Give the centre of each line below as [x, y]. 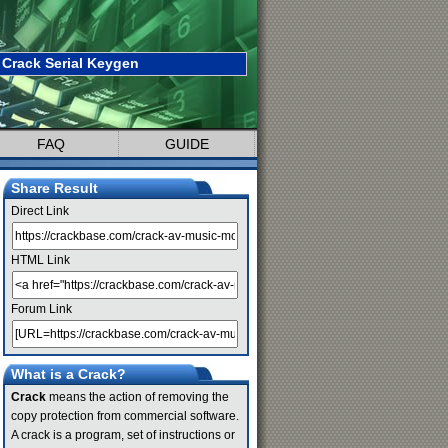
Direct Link [40, 211]
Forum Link [41, 309]
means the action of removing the [137, 397]
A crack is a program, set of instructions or [123, 435]
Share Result [54, 188]
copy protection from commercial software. [125, 416]
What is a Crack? [68, 374]
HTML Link [40, 260]
